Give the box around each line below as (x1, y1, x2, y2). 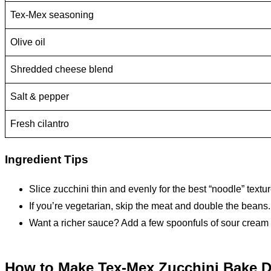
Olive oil (10, 37, 45, 48)
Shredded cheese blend (10, 64, 113, 75)
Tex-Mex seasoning (10, 10, 94, 21)
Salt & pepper (10, 91, 69, 102)
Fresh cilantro (10, 119, 69, 129)
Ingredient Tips (5, 153, 88, 166)
